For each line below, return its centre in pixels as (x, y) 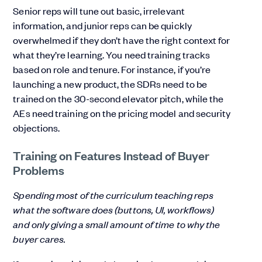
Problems (39, 170)
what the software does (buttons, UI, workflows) (114, 210)
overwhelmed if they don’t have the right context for (122, 40)
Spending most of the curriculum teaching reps (113, 195)
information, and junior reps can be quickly (102, 25)
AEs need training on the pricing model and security (122, 113)
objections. (37, 128)
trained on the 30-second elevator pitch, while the (118, 99)
